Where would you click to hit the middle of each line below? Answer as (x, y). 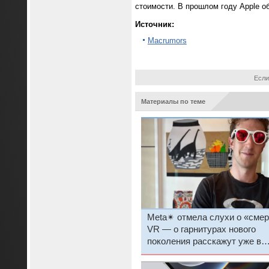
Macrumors (167, 41)
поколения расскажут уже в (204, 241)
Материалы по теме (173, 101)
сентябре (166, 253)
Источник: (154, 25)
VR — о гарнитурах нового (201, 229)
